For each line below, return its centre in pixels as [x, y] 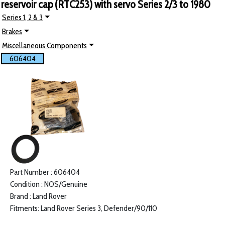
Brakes [12, 32]
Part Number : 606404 [45, 172]
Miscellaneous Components [44, 46]
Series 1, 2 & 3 [22, 18]
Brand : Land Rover [38, 196]
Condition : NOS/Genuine [49, 184]
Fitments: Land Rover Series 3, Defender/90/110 [84, 208]
